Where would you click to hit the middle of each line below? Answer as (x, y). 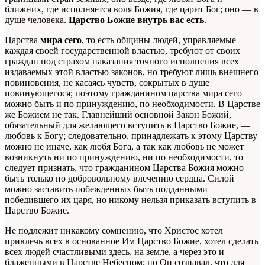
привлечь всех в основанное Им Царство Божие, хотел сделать (132, 241)
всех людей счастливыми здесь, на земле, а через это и (114, 251)
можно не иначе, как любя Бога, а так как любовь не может (124, 146)
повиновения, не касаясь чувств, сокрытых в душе (107, 82)
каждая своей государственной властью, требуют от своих (122, 50)
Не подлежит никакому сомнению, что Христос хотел (114, 230)
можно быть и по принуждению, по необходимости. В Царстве (132, 104)
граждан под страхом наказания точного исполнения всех (122, 61)
